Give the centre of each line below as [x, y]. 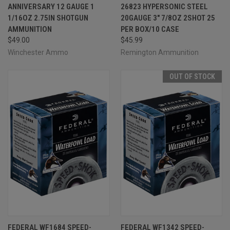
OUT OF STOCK [192, 76]
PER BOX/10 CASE [150, 29]
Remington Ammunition [159, 52]
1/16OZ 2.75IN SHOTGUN [48, 18]
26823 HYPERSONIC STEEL [164, 6]
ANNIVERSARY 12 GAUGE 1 [51, 6]
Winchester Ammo [38, 52]
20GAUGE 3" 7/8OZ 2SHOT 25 [168, 18]
